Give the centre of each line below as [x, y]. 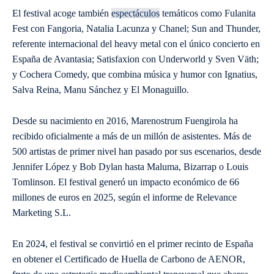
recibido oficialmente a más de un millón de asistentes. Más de [132, 136]
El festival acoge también [62, 13]
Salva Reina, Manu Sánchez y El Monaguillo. [101, 90]
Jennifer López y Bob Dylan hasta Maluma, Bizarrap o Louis [130, 167]
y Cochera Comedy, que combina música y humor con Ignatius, [135, 75]
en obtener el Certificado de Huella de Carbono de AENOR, [129, 259]
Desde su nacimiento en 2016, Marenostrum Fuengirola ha [125, 121]
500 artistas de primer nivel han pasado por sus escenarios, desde [137, 152]
